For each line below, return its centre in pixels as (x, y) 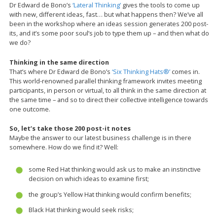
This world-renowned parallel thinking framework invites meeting (106, 81)
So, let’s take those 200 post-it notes (70, 129)
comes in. (185, 71)
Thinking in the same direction (59, 62)
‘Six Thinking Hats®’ (141, 71)
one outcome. (30, 109)
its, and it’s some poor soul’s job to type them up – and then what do (110, 33)
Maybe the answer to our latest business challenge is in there (101, 138)
